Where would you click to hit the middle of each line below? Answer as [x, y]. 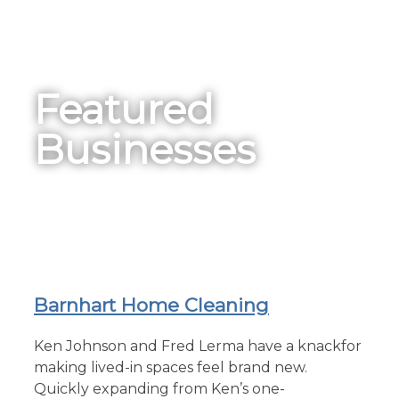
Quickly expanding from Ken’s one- [159, 388]
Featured [124, 109]
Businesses [145, 149]
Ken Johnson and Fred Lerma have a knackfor [198, 346]
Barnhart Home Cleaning [151, 305]
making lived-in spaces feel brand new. [171, 367]
